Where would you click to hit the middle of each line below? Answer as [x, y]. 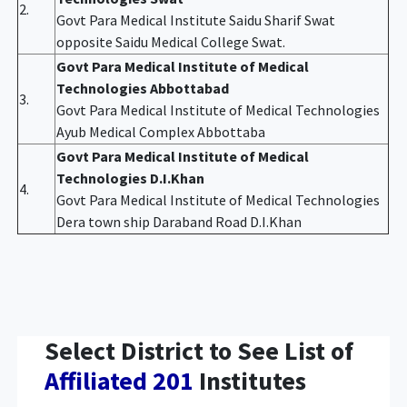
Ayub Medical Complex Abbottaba [161, 131]
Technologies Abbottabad [143, 88]
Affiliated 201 [119, 380]
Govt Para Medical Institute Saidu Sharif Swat [196, 20]
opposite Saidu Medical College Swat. [171, 41]
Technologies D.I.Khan [131, 178]
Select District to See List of [199, 350]
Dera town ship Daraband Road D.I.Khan [179, 221]
